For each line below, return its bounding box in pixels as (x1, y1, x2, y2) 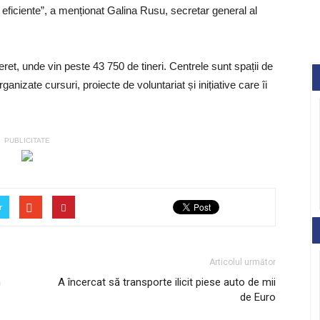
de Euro (240, 291, 276, 304)
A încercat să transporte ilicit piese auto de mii (58, 276, 276, 289)
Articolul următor (209, 257, 276, 267)
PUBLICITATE (4, 136, 50, 144)
